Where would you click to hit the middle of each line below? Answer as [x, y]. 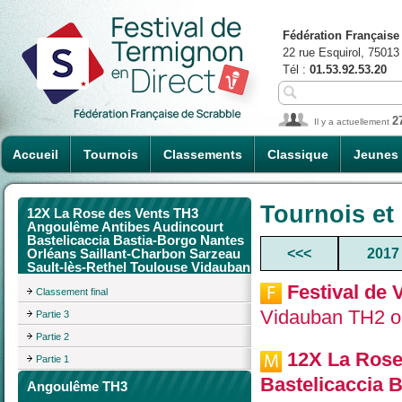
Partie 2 [52, 336]
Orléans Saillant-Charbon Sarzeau [134, 253]
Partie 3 [52, 314]
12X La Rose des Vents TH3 [113, 213]
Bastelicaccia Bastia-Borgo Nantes [135, 240]
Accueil [35, 154]
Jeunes [376, 154]
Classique [298, 154]
